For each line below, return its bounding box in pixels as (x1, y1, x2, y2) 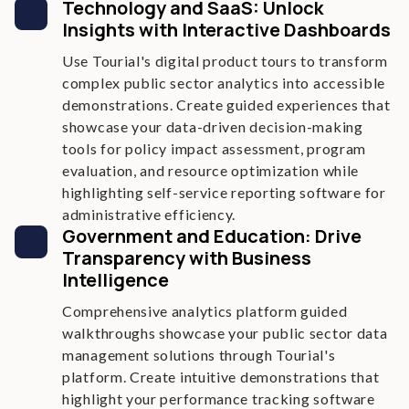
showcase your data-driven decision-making (62, 118, 363, 135)
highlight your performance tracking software (62, 390, 375, 407)
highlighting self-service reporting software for (62, 184, 386, 201)
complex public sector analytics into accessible (62, 74, 385, 91)
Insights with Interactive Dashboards (62, 17, 391, 42)
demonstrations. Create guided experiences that (62, 96, 391, 113)
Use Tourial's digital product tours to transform (62, 52, 388, 69)
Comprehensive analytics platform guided (62, 302, 348, 320)
